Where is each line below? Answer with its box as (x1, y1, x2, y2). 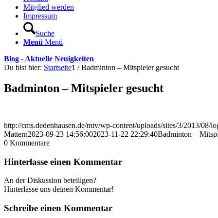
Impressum (23, 12, 57, 20)
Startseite (44, 63, 72, 72)
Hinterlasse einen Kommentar (4, 156, 122, 167)
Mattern (4, 129, 28, 138)
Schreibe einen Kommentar (4, 202, 112, 213)
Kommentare (10, 138, 50, 147)
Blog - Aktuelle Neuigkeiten (4, 54, 94, 63)
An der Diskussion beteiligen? (4, 176, 96, 185)
